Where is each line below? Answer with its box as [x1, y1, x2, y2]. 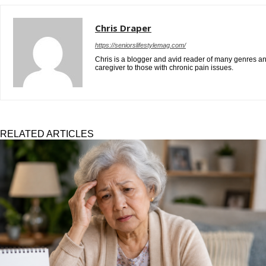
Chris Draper [95, 22, 151, 34]
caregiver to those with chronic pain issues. [95, 64, 233, 72]
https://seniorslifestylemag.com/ [95, 42, 186, 49]
